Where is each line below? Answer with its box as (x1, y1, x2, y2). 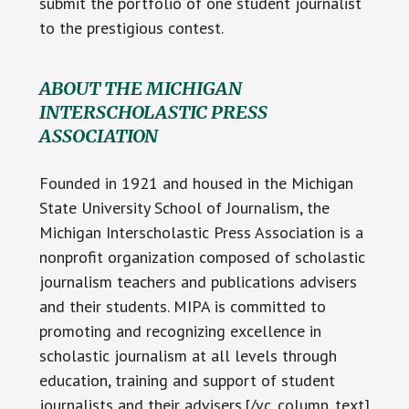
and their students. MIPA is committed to (38, 296, 326, 318)
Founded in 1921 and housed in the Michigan (38, 173, 353, 194)
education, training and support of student (38, 370, 335, 392)
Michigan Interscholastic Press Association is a (38, 222, 363, 244)
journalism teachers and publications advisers (38, 271, 357, 293)
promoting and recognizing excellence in (38, 320, 321, 342)
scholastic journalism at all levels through (38, 345, 337, 367)
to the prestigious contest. (38, 17, 224, 39)
